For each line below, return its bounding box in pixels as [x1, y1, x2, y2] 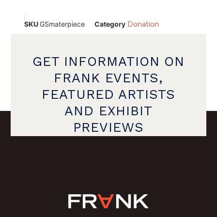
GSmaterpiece [40, 19, 85, 28]
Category [94, 19, 125, 28]
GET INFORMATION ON [32, 54, 185, 70]
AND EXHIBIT [64, 103, 153, 119]
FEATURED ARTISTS [42, 87, 175, 103]
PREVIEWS [73, 120, 144, 136]
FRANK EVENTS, [54, 70, 163, 86]
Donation [127, 19, 159, 29]
